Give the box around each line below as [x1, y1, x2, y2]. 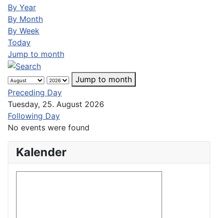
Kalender [16, 145, 67, 160]
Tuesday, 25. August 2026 [8, 99, 104, 109]
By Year [8, 2, 36, 12]
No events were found [8, 123, 90, 133]
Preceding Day [8, 88, 62, 98]
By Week [8, 25, 39, 36]
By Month [8, 14, 43, 24]
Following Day [8, 111, 60, 121]
